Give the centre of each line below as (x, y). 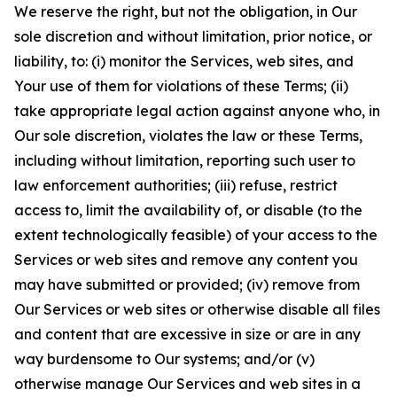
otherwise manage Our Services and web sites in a (187, 384)
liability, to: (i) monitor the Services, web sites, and (184, 61)
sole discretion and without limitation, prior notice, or (193, 36)
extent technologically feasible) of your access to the (196, 235)
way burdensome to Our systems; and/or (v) (164, 359)
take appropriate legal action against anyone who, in (197, 111)
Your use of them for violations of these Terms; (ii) (181, 86)
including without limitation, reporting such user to (185, 160)
